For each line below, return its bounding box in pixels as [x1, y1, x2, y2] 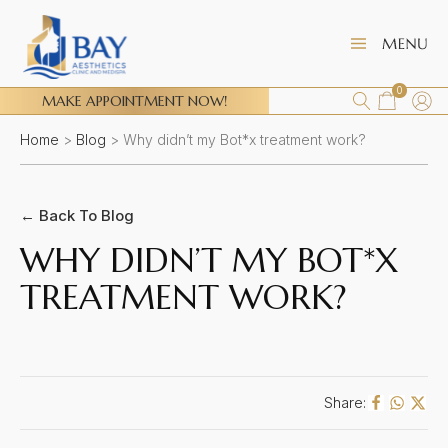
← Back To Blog [20, 206, 134, 225]
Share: [323, 393, 366, 412]
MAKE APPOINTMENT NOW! [41, 92, 227, 110]
